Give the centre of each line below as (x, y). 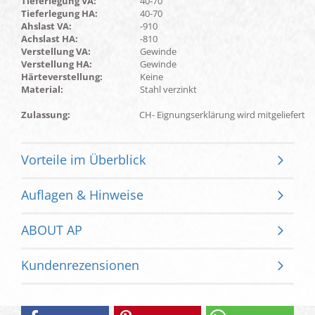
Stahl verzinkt (168, 89)
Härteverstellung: (62, 77)
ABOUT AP (52, 230)
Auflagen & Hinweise (82, 195)
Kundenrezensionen (80, 265)
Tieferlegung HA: (59, 13)
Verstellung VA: (56, 51)
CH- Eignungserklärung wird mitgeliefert (222, 115)
